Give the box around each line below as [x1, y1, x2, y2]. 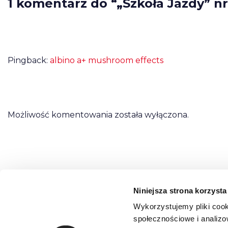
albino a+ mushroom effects [50, 55, 163, 65]
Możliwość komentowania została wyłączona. [8, 110, 189, 120]
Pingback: [8, 55, 50, 65]
